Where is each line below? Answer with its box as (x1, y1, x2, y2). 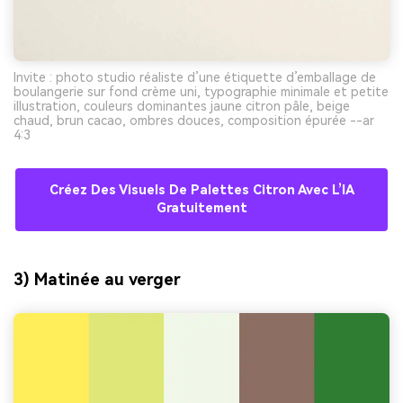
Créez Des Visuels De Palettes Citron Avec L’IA (49, 182, 354, 198)
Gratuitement (156, 200, 247, 216)
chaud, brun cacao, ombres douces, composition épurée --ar (13, 112, 374, 128)
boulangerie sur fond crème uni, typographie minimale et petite (13, 84, 389, 99)
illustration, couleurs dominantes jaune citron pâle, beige (13, 98, 350, 113)
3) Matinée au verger (13, 269, 181, 289)
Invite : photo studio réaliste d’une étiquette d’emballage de (13, 69, 376, 85)
